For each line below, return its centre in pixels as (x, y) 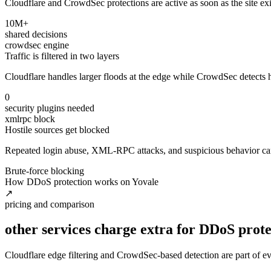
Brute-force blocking (44, 171)
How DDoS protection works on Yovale (82, 181)
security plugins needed (50, 108)
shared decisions (36, 34)
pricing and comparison (50, 204)
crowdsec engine (37, 45)
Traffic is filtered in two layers (62, 56)
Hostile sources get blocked (57, 129)
